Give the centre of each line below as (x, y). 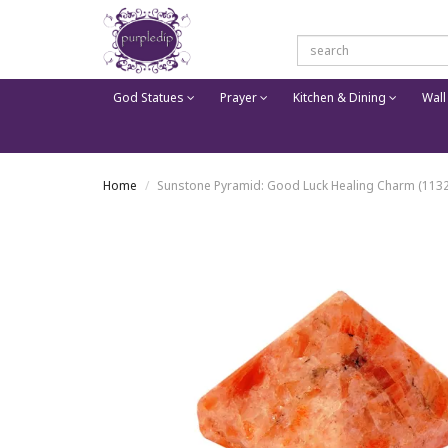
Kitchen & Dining (340, 97)
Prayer (239, 97)
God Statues (149, 97)
